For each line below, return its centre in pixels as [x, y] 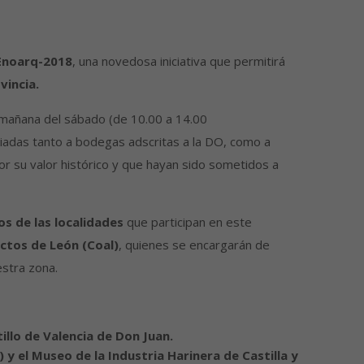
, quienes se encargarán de [194, 245]
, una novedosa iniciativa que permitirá [178, 61]
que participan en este [187, 222]
